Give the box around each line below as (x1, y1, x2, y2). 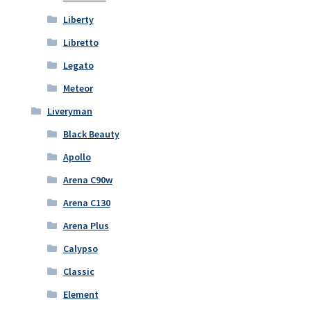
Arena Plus (62, 219, 109, 233)
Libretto (62, 36, 99, 49)
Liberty (62, 13, 94, 26)
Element (62, 288, 99, 301)
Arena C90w (62, 174, 112, 187)
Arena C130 (62, 196, 110, 210)
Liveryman (47, 105, 92, 118)
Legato (62, 59, 94, 72)
